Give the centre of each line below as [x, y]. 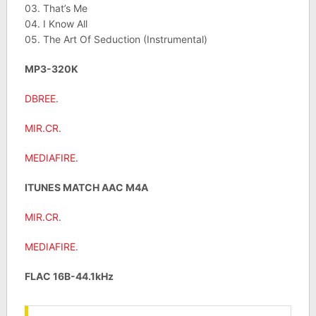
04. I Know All [56, 24]
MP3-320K [51, 69]
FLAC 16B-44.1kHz [69, 276]
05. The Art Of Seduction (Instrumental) [116, 39]
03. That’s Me [56, 8]
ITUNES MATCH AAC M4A [86, 188]
